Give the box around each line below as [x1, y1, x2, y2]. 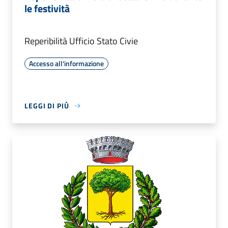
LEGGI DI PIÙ [24, 100, 69, 111]
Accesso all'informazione [29, 58, 104, 69]
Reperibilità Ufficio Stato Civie [24, 34, 138, 48]
